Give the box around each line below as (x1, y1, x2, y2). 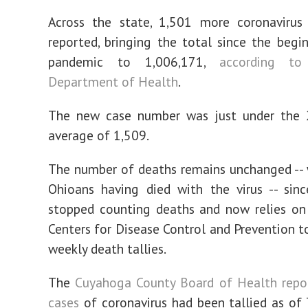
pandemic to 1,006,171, (48, 53, 219, 70)
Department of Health (48, 73, 178, 90)
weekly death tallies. (48, 240, 166, 257)
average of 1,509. (48, 126, 149, 144)
